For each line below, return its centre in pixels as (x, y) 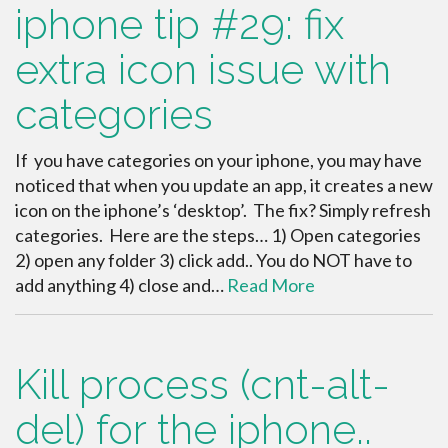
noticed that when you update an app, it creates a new (224, 184)
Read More (271, 284)
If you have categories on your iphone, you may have (218, 159)
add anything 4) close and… (121, 284)
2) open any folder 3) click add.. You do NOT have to (213, 259)
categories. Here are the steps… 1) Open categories (218, 234)
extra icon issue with (203, 69)
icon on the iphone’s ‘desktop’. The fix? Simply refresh (223, 209)
